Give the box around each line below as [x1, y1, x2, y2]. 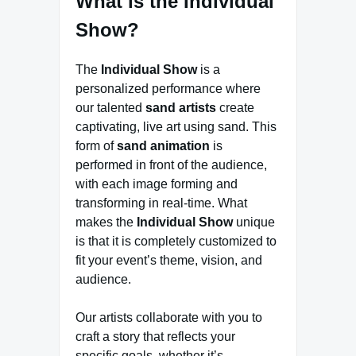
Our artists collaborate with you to [75, 310, 262, 324]
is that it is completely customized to [75, 234, 277, 248]
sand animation [117, 138, 210, 153]
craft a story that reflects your [75, 329, 235, 343]
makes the [75, 215, 137, 229]
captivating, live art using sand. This [75, 119, 277, 133]
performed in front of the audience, [75, 157, 267, 172]
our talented [75, 100, 145, 114]
